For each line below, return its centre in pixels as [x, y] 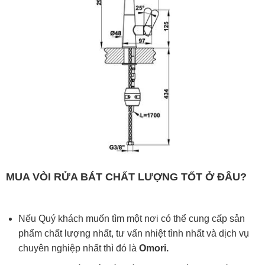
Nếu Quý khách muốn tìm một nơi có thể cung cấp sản [131, 219]
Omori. [153, 248]
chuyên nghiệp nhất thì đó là [78, 248]
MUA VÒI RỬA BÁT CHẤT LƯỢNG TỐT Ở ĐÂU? [126, 177]
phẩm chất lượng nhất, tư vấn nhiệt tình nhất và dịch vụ [133, 234]
